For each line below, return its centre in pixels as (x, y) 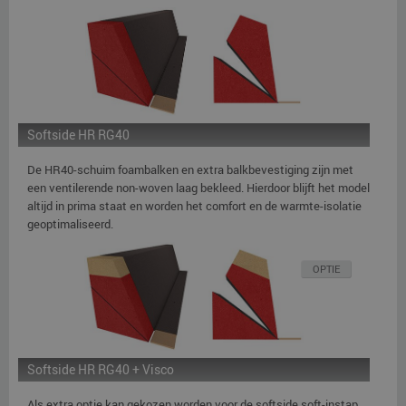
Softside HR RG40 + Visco (101, 369)
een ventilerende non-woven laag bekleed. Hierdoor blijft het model (198, 187)
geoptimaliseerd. (70, 223)
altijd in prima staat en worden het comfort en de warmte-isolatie (194, 205)
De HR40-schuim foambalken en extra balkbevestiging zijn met (190, 169)
